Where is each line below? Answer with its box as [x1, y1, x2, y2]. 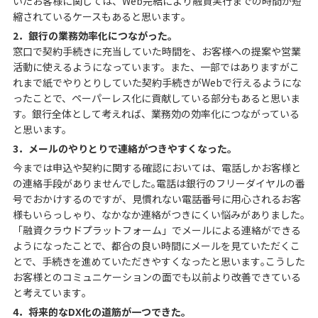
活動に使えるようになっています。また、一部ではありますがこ [12, 59, 300, 74]
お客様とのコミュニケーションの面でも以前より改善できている [12, 269, 301, 284]
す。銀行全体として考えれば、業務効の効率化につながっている [12, 106, 300, 121]
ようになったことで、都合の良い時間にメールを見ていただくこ [12, 238, 300, 253]
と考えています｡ [12, 285, 87, 300]
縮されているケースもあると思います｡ [12, 9, 186, 23]
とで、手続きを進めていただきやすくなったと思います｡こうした [12, 253, 305, 268]
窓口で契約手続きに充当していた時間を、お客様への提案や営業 [12, 43, 301, 58]
